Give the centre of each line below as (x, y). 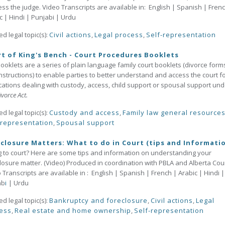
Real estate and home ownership (73, 210)
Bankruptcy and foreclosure (98, 200)
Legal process (119, 35)
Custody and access (84, 113)
